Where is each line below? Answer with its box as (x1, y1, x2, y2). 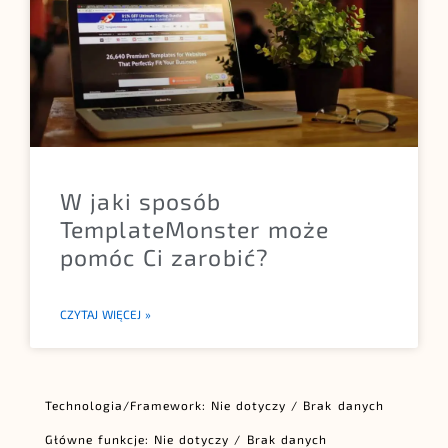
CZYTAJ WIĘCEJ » (60, 306, 152, 321)
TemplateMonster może (60, 214, 330, 243)
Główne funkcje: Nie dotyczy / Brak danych (45, 431, 327, 446)
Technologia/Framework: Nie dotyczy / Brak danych (45, 397, 384, 412)
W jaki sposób (60, 186, 222, 215)
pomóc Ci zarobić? (60, 242, 269, 271)
